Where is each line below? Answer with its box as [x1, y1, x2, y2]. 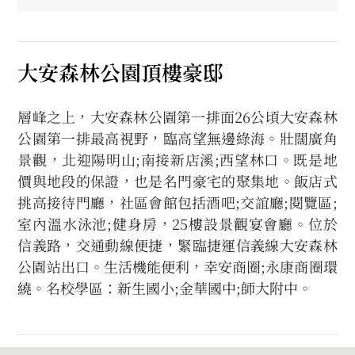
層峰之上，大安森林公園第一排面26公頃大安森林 [17, 106, 338, 128]
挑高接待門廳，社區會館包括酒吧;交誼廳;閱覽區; [17, 192, 338, 213]
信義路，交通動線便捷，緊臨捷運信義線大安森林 [17, 235, 338, 256]
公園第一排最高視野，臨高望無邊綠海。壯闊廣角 [17, 128, 338, 149]
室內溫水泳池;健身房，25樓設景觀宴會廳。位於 [17, 213, 338, 235]
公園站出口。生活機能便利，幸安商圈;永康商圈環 [17, 256, 338, 277]
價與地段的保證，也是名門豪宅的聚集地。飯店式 [17, 170, 338, 192]
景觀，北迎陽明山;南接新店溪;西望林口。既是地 [17, 149, 338, 170]
